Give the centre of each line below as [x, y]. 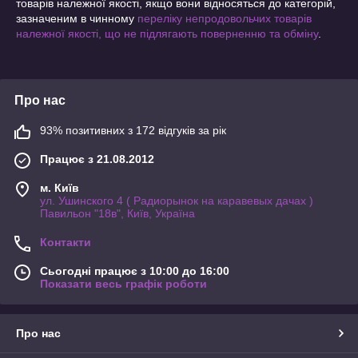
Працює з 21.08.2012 [97, 159]
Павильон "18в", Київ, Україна [117, 213]
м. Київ [60, 188]
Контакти [66, 242]
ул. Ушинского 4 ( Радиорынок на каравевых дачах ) [177, 201]
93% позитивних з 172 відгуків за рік [133, 130]
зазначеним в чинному [77, 18]
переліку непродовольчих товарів [225, 18]
